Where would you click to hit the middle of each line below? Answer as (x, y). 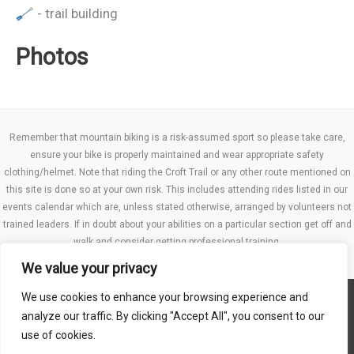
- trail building (76, 13)
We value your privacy (89, 268)
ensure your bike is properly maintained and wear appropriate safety (177, 155)
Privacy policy (177, 326)
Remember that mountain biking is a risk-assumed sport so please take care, (177, 137)
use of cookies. (58, 335)
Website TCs (177, 305)
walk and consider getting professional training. (177, 242)
